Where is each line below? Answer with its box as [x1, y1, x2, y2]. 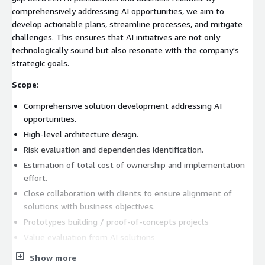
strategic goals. [12, 57, 69, 68]
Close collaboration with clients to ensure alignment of [24, 188, 232, 198]
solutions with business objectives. [24, 201, 155, 211]
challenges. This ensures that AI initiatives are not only [12, 31, 220, 42]
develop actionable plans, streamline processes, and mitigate [12, 18, 243, 29]
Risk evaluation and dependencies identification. [24, 144, 203, 154]
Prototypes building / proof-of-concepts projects [24, 216, 209, 227]
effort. [24, 172, 47, 183]
